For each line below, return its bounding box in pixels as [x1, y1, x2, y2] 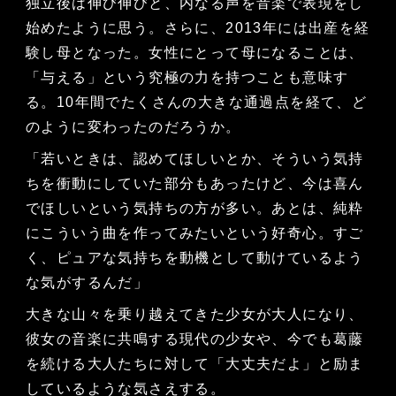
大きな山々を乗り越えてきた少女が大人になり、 [25, 307, 364, 323]
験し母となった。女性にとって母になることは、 [25, 45, 364, 61]
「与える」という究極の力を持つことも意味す [25, 70, 349, 86]
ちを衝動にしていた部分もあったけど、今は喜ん [25, 176, 364, 192]
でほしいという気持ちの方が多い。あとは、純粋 [25, 201, 364, 217]
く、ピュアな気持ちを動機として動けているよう [25, 250, 364, 266]
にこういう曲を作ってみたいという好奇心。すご [25, 225, 364, 241]
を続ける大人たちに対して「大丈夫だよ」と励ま [25, 356, 364, 372]
